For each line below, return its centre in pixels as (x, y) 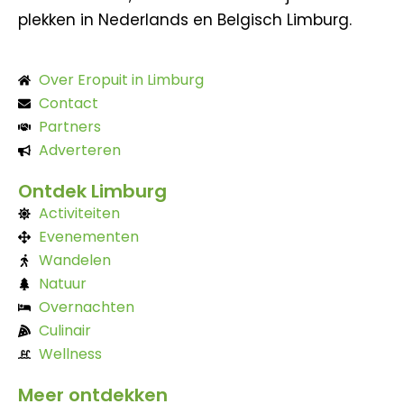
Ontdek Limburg (92, 191)
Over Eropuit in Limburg (121, 79)
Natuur (62, 283)
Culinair (64, 330)
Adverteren (79, 150)
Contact (68, 103)
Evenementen (88, 236)
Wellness (70, 353)
